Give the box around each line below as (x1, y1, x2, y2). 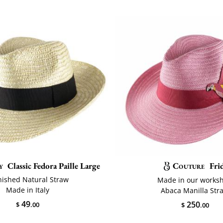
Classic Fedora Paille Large (7, 160, 101, 171)
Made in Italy (6, 185, 50, 195)
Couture (173, 160, 205, 171)
